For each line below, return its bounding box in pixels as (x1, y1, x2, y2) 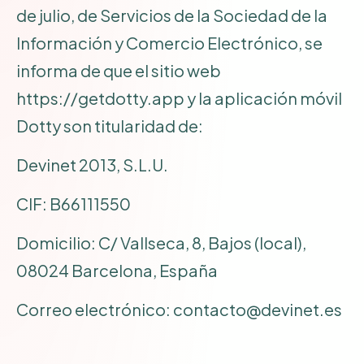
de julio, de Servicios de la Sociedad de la (16, 4, 327, 25)
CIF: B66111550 (16, 193, 131, 214)
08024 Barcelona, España (16, 259, 218, 280)
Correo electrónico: (16, 298, 173, 319)
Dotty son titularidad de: (16, 115, 203, 136)
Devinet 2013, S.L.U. (16, 154, 168, 175)
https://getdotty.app (16, 87, 184, 108)
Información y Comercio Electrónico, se (16, 32, 323, 53)
